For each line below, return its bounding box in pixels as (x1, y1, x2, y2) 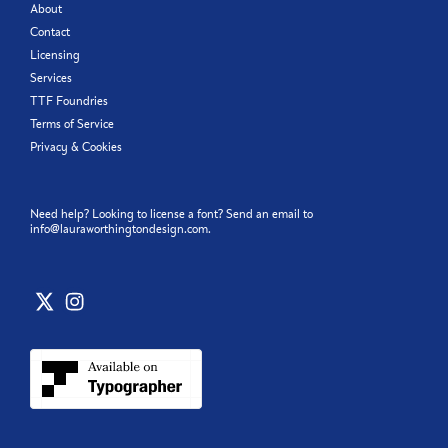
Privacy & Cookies (30, 139, 122, 155)
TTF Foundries (30, 93, 108, 109)
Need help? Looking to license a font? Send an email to (30, 206, 313, 222)
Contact (30, 24, 70, 40)
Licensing (30, 47, 80, 63)
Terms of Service (30, 116, 114, 132)
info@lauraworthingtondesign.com (30, 221, 208, 237)
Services (30, 70, 72, 86)
